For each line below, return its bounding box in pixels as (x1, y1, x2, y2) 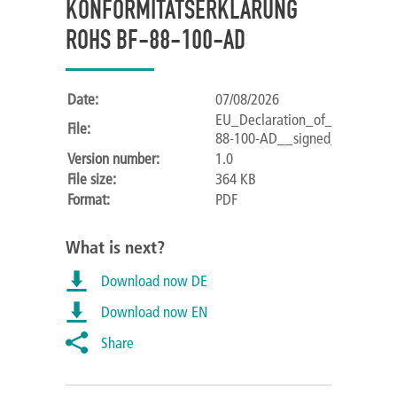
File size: (67, 169, 116, 188)
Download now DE (101, 271, 207, 290)
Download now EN (101, 302, 207, 321)
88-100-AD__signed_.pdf (215, 128, 361, 147)
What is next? (66, 235, 165, 258)
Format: (67, 190, 110, 208)
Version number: (67, 149, 160, 167)
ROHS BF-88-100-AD (66, 24, 245, 56)
